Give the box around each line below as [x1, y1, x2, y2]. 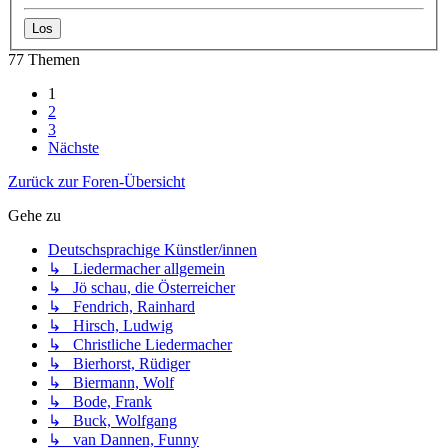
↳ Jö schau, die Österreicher [48, 279, 235, 297]
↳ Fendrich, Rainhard [48, 298, 195, 316]
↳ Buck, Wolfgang [48, 412, 177, 430]
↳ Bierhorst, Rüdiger [48, 355, 190, 373]
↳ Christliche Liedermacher [48, 336, 232, 354]
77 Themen [8, 51, 80, 69]
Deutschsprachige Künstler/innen [48, 241, 257, 259]
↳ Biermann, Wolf [48, 374, 174, 392]
